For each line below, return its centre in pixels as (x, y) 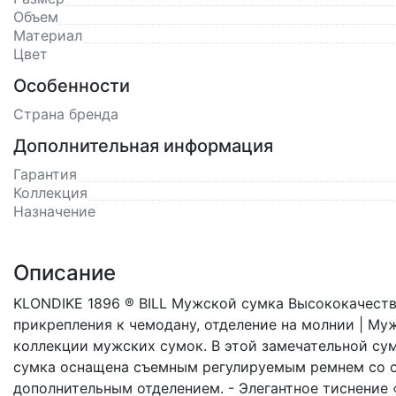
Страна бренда (66, 114)
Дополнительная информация (143, 146)
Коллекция (50, 193)
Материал (48, 35)
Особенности (72, 86)
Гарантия (45, 174)
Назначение (54, 211)
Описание (65, 273)
